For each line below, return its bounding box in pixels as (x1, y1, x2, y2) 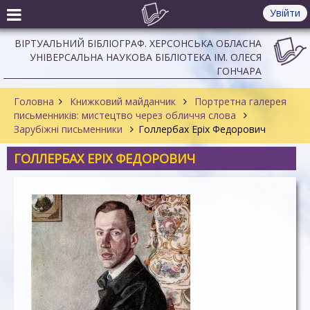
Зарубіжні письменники (14, 122, 125, 136)
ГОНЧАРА (217, 64, 262, 77)
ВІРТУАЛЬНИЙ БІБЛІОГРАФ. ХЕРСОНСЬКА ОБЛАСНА (15, 37, 262, 50)
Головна (14, 95, 54, 108)
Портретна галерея (192, 95, 286, 108)
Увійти (270, 6, 300, 19)
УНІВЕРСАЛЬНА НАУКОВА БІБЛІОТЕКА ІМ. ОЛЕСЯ (30, 51, 262, 64)
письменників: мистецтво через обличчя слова (14, 109, 239, 122)
